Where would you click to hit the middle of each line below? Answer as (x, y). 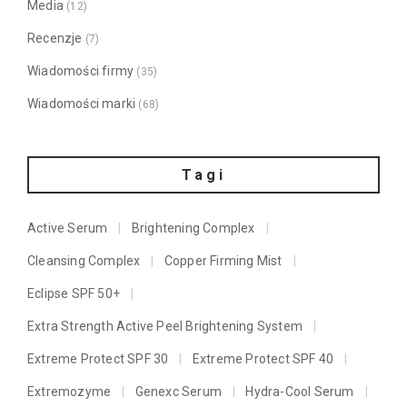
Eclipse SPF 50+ (74, 294)
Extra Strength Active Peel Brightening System (165, 327)
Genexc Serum (179, 392)
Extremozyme (69, 392)
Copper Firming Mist (223, 261)
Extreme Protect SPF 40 (263, 359)
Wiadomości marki (82, 104)
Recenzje (55, 39)
